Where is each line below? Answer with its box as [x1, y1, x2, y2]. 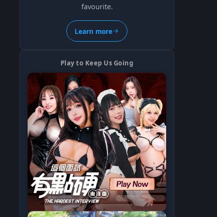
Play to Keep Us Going [60, 59, 134, 68]
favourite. [81, 2, 113, 12]
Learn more [75, 26, 112, 36]
